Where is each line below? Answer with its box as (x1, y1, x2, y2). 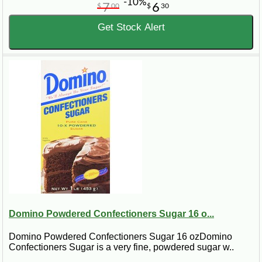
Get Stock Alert (97, 22, 165, 33)
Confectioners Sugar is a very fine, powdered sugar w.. (9, 242, 234, 252)
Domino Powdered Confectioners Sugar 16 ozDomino (9, 231, 232, 242)
